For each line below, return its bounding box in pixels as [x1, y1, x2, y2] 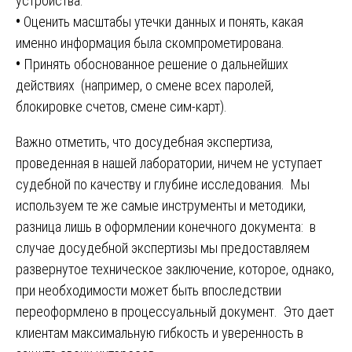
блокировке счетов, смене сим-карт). [16, 98, 227, 115]
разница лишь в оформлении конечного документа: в [16, 218, 316, 236]
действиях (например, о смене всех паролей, [16, 77, 273, 94]
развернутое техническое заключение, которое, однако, [16, 261, 334, 278]
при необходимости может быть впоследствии [16, 282, 281, 299]
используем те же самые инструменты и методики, [16, 197, 306, 214]
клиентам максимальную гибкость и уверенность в [16, 324, 303, 342]
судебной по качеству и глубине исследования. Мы [16, 176, 310, 193]
